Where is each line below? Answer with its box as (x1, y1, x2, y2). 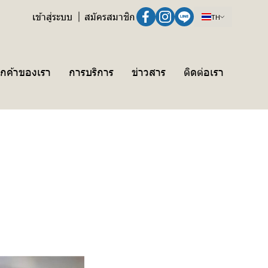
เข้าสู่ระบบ (32, 10, 72, 23)
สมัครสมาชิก (84, 10, 135, 23)
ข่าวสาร (132, 64, 166, 78)
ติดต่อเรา (184, 64, 224, 78)
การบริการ (69, 64, 114, 78)
